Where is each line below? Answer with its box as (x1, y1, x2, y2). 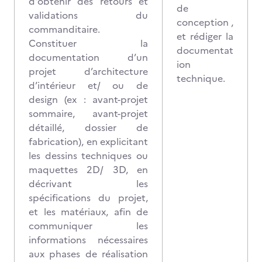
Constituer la (29, 36, 148, 50)
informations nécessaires (29, 233, 148, 247)
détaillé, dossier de (29, 120, 148, 135)
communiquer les (29, 219, 148, 233)
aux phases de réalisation (29, 247, 148, 261)
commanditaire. (29, 22, 100, 36)
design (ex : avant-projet (29, 92, 148, 106)
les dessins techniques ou (29, 149, 148, 163)
